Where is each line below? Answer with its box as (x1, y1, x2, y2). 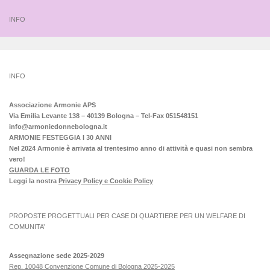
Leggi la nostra (9, 177, 58, 185)
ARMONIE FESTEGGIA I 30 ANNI (9, 134, 111, 142)
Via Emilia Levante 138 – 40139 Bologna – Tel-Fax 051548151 (9, 112, 198, 120)
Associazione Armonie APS (9, 101, 96, 109)
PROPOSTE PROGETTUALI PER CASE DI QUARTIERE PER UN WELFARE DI (9, 212, 245, 220)
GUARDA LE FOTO (9, 166, 70, 174)
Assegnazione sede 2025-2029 (9, 252, 104, 260)
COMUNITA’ (9, 223, 45, 231)
